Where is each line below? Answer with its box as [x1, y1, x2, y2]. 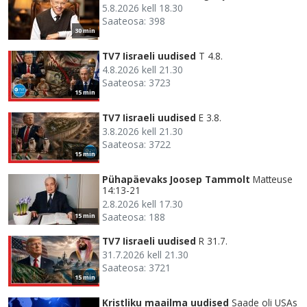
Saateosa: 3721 [102, 260, 171, 274]
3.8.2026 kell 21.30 [102, 124, 183, 138]
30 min [75, 25, 95, 35]
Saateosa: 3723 [102, 75, 171, 89]
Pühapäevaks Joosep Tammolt [102, 172, 250, 186]
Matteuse [253, 172, 293, 186]
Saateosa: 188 [102, 210, 165, 223]
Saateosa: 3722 [102, 137, 171, 151]
